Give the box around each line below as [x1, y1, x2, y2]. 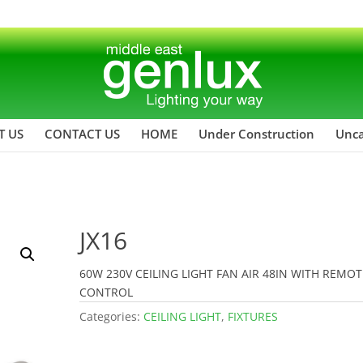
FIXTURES [228, 308, 279, 324]
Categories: [79, 308, 144, 324]
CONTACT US [45, 125, 120, 142]
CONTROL [79, 284, 134, 300]
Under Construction [199, 125, 314, 142]
